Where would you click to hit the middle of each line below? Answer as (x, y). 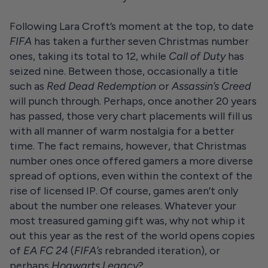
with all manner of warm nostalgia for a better (122, 131)
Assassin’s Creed (210, 86)
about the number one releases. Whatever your (123, 206)
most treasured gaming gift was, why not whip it (127, 221)
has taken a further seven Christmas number (141, 41)
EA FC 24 (46, 251)
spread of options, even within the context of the (131, 176)
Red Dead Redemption (101, 86)
